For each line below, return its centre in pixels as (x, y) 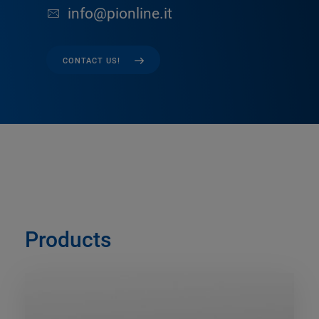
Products (68, 240)
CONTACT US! (91, 61)
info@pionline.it (120, 14)
